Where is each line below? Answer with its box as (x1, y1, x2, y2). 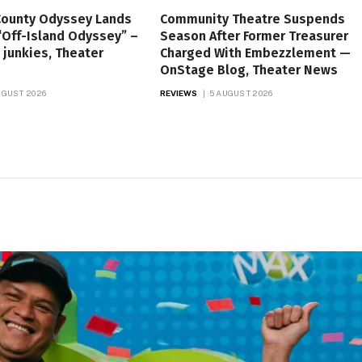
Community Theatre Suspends (159, 11, 345, 27)
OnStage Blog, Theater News (159, 61, 338, 78)
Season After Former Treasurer (159, 27, 348, 44)
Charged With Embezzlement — (159, 44, 351, 61)
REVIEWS (159, 87, 198, 98)
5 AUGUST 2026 (208, 87, 273, 98)
